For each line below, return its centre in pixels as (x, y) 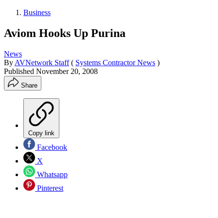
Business (37, 12)
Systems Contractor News (115, 62)
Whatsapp (51, 174)
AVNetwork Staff (42, 62)
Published (20, 71)
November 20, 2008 (67, 71)
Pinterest (49, 188)
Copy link (41, 133)
